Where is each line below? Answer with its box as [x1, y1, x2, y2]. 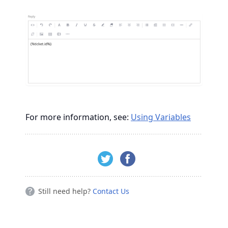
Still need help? [38, 186, 93, 196]
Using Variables [131, 111, 191, 123]
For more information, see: [25, 111, 131, 123]
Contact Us [93, 186, 129, 196]
